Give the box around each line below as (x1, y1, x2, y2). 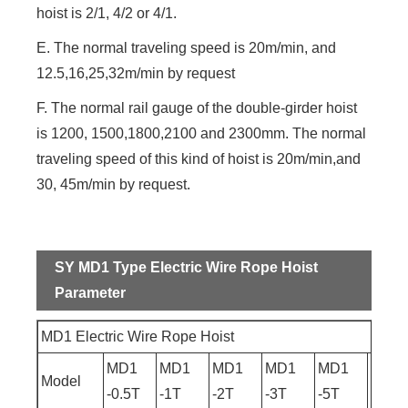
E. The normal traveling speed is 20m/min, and (36, 39, 337, 56)
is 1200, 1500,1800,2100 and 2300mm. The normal (36, 125, 367, 141)
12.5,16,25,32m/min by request (36, 65, 236, 81)
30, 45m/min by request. (36, 176, 191, 192)
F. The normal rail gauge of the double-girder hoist (36, 99, 358, 116)
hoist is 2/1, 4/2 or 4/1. (36, 5, 178, 21)
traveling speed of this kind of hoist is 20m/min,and (36, 150, 362, 167)
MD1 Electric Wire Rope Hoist (41, 328, 235, 344)
